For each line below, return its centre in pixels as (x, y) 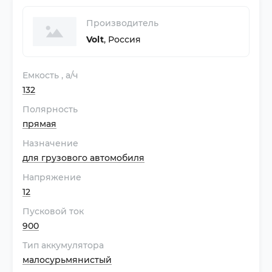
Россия (124, 39)
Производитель (122, 23)
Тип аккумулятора (63, 245)
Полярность (50, 109)
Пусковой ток (53, 211)
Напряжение (52, 177)
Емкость (42, 75)
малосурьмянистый (67, 260)
